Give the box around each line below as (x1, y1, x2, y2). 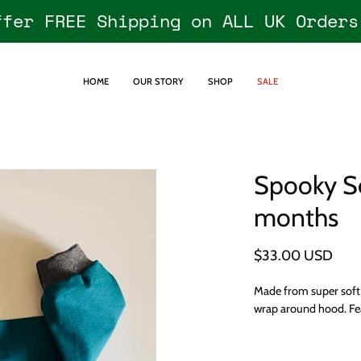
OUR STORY (133, 76, 184, 88)
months (254, 201, 338, 234)
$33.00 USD (254, 246, 333, 263)
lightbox (156, 211, 200, 227)
